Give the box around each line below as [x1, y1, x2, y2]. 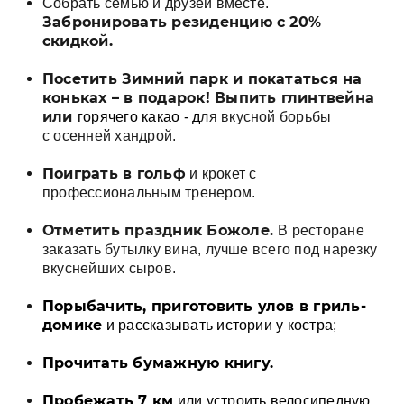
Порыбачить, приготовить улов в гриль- [42, 298, 366, 315]
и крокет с [185, 166, 257, 181]
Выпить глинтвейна [209, 89, 375, 106]
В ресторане [278, 223, 364, 238]
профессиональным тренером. [42, 185, 256, 200]
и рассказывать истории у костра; [102, 317, 337, 333]
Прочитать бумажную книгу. [42, 354, 273, 372]
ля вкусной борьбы [200, 109, 332, 124]
